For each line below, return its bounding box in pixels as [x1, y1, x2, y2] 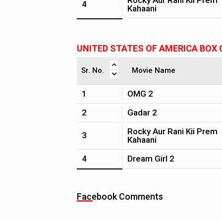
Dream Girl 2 [127, 154, 174, 164]
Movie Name [132, 66, 175, 75]
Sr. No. [81, 66, 104, 75]
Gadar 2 [127, 108, 157, 117]
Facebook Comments [77, 191, 163, 202]
